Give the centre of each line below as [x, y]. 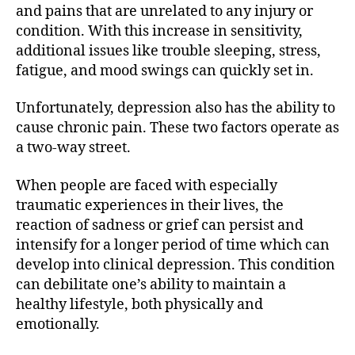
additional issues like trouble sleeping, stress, [168, 51]
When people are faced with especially [147, 185]
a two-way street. [73, 148]
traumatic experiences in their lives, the [150, 205]
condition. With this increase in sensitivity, [159, 31]
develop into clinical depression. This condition [176, 265]
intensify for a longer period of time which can [173, 245]
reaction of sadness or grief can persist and [160, 225]
